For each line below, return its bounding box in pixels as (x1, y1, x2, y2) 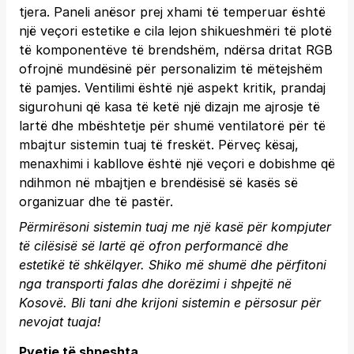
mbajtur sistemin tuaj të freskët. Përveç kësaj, (19, 137, 299, 153)
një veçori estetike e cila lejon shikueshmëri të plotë (19, 23, 332, 39)
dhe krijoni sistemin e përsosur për (111, 295, 321, 311)
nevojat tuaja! (19, 314, 101, 330)
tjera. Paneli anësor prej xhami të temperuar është (19, 4, 326, 20)
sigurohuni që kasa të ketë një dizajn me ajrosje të (19, 99, 320, 115)
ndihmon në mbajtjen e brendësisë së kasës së (19, 175, 298, 190)
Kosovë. (19, 295, 71, 311)
